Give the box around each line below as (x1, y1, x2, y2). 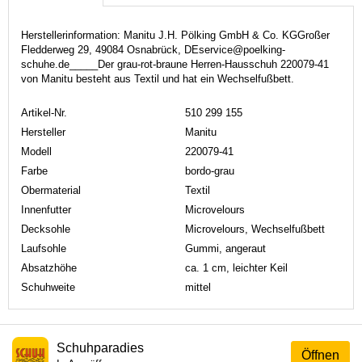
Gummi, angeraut (185, 242, 266, 255)
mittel (185, 280, 211, 293)
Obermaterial (21, 183, 81, 196)
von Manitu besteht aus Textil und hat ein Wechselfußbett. (21, 72, 294, 85)
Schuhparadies (57, 340, 144, 355)
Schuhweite (21, 280, 75, 293)
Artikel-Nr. (21, 106, 67, 119)
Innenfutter (21, 203, 71, 216)
